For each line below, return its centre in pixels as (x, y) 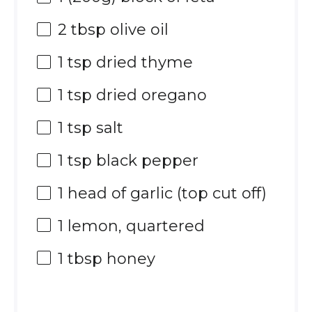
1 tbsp (80, 259)
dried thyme (142, 63)
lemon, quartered (134, 226)
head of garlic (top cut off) (165, 194)
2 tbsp (81, 30)
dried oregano (149, 95)
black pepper (145, 161)
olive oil (137, 30)
